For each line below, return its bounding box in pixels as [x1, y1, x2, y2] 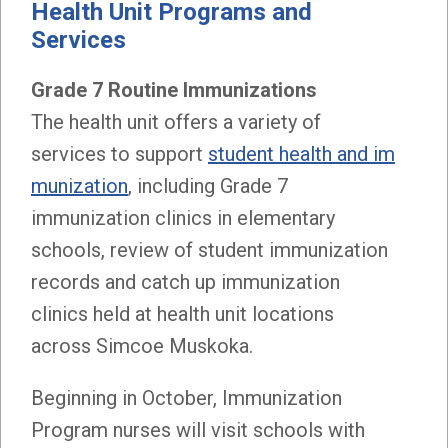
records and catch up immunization [31, 269, 340, 294]
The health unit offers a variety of [31, 109, 321, 134]
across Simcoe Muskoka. [31, 333, 253, 358]
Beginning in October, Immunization [31, 385, 342, 410]
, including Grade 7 [128, 173, 288, 198]
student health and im [208, 141, 395, 166]
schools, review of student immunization [31, 237, 388, 262]
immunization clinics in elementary [31, 205, 335, 230]
